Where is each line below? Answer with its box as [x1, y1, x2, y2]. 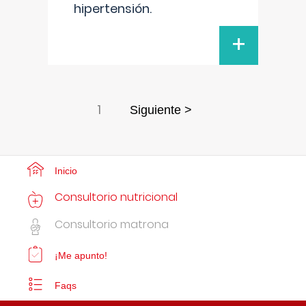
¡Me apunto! [55, 250, 107, 261]
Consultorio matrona [55, 217, 169, 232]
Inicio [55, 165, 77, 176]
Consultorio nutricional [55, 189, 178, 205]
